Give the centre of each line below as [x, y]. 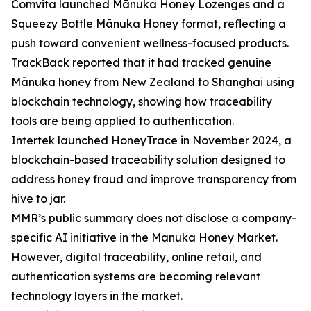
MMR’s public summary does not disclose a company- [154, 218]
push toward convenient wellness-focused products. [150, 43]
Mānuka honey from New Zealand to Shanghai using [153, 82]
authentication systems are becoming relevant [136, 277]
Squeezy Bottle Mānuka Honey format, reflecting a [149, 24]
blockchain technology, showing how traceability [142, 102]
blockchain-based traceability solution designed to [148, 160]
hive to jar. [38, 199]
